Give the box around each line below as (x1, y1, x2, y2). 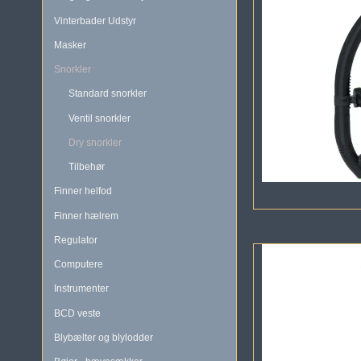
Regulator (54, 234, 98, 246)
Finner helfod (54, 185, 112, 197)
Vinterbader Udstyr (54, 15, 136, 27)
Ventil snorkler (68, 112, 131, 124)
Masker (54, 39, 86, 51)
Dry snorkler (68, 136, 122, 148)
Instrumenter (54, 283, 109, 295)
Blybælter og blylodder (54, 331, 153, 343)
